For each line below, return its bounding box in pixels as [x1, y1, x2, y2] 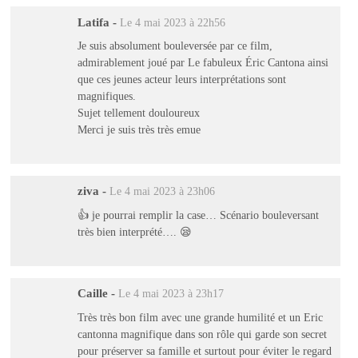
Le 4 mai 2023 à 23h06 [109, 185, 215, 198]
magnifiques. [77, 89, 136, 103]
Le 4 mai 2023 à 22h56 [119, 16, 225, 29]
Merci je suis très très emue [77, 123, 201, 137]
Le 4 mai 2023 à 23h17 [117, 288, 224, 300]
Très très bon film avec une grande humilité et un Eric [77, 310, 323, 324]
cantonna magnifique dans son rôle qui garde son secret [77, 327, 327, 340]
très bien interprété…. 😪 [77, 225, 192, 238]
